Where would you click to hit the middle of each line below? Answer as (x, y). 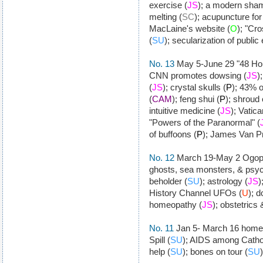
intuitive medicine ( (185, 111)
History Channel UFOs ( (195, 193)
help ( (160, 252)
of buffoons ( (173, 134)
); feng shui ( (196, 99)
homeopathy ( (176, 205)
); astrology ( (224, 181)
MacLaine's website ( (190, 28)
